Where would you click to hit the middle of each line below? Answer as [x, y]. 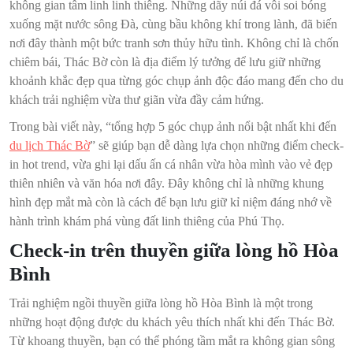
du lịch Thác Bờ [50, 146]
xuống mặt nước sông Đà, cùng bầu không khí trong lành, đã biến [173, 24]
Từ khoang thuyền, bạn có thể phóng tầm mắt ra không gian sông [172, 341]
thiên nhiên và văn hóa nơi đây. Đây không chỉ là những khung [167, 184]
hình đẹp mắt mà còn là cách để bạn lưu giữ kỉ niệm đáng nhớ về [171, 203]
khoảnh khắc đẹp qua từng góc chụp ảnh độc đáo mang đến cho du [176, 81]
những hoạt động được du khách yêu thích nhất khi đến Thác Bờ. [172, 322]
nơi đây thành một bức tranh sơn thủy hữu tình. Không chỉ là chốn [174, 43]
